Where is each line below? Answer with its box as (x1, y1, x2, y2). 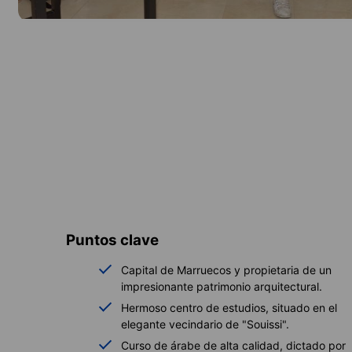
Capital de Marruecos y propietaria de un (121, 262, 332, 277)
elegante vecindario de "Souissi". (121, 317, 289, 331)
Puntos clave (66, 230, 159, 249)
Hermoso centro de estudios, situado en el (121, 300, 337, 314)
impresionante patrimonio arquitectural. (121, 279, 322, 293)
